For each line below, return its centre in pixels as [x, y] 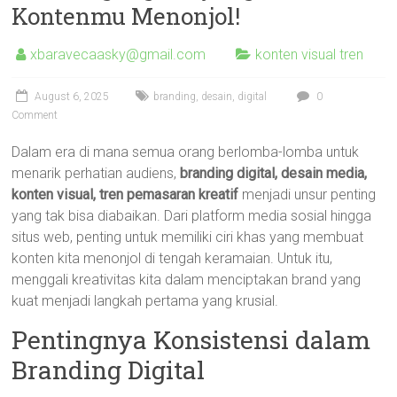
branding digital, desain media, [274, 173]
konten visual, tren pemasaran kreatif [125, 195]
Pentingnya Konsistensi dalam [191, 340]
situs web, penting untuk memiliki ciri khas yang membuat [188, 237]
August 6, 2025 [72, 97]
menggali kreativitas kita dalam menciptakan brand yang [187, 280]
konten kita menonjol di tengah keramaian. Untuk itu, [172, 258]
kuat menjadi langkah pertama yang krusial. [145, 301]
